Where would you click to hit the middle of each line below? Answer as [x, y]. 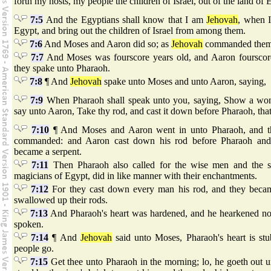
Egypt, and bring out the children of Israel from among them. [130, 31]
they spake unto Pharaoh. [62, 68]
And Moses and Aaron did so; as [107, 44]
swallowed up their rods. [61, 200]
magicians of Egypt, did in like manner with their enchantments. [135, 176]
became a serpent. [48, 152]
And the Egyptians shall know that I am [125, 20]
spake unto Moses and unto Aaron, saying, [184, 82]
